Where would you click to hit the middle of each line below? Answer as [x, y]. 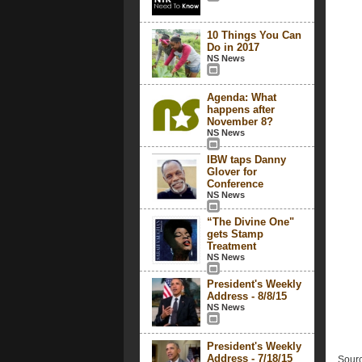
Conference [235, 184]
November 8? [240, 122]
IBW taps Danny [246, 160]
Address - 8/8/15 [246, 296]
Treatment [231, 246]
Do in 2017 [233, 47]
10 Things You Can [254, 35]
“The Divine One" [250, 222]
